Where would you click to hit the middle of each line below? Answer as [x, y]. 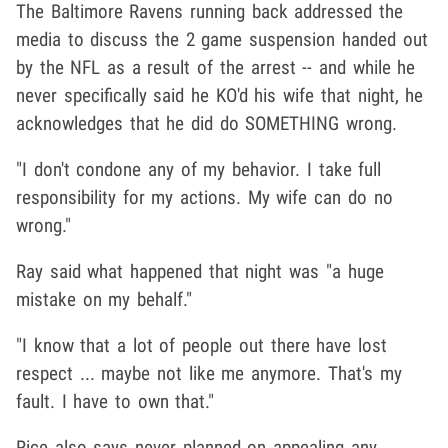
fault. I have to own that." [115, 401]
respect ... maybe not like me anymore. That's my [209, 373]
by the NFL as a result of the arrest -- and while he [216, 67]
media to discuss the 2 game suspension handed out [222, 39]
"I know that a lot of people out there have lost [201, 345]
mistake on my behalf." [104, 299]
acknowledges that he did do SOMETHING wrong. [207, 123]
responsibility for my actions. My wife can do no [204, 197]
